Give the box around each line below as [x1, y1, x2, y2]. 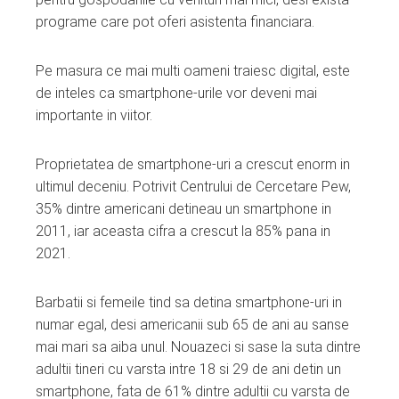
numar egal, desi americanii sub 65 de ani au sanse [36, 315, 349, 333]
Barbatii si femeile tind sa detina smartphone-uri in [36, 293, 342, 311]
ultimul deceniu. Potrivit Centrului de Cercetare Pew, [36, 177, 351, 195]
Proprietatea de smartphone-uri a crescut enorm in [36, 155, 350, 173]
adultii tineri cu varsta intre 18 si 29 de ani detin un [36, 360, 341, 378]
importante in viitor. [36, 106, 152, 124]
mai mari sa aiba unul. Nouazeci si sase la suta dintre [36, 338, 361, 355]
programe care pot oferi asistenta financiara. [36, 12, 314, 30]
